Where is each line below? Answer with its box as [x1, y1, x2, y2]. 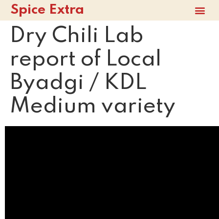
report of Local [10, 48, 161, 70]
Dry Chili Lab [10, 25, 144, 47]
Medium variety [10, 95, 175, 117]
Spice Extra [11, 3, 85, 18]
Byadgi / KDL [10, 72, 147, 94]
